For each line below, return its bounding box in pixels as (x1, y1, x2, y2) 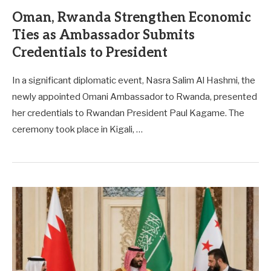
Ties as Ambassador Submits (12, 27, 195, 43)
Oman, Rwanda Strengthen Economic (12, 9, 251, 25)
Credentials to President (12, 44, 168, 60)
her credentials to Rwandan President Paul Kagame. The (12, 107, 244, 119)
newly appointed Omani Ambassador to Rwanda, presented (12, 91, 257, 102)
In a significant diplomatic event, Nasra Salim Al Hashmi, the (12, 74, 255, 86)
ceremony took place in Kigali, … (12, 123, 143, 135)
